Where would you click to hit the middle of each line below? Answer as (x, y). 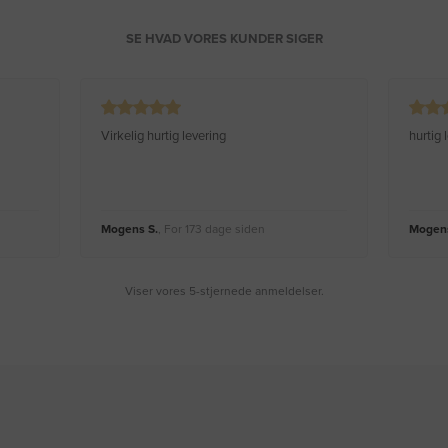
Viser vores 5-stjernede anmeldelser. (224, 291)
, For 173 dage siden (211, 229)
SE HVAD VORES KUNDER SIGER (224, 39)
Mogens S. (129, 229)
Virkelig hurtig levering (163, 136)
